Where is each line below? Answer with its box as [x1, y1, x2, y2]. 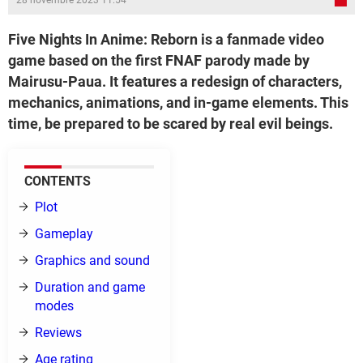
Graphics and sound [35, 253, 150, 268]
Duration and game [35, 280, 145, 295]
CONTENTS [24, 173, 91, 189]
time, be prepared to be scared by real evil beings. [8, 115, 333, 132]
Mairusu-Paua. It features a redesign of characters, [8, 73, 342, 90]
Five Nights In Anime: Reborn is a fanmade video [8, 31, 324, 48]
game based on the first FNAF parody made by [8, 52, 310, 69]
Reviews [35, 325, 82, 340]
